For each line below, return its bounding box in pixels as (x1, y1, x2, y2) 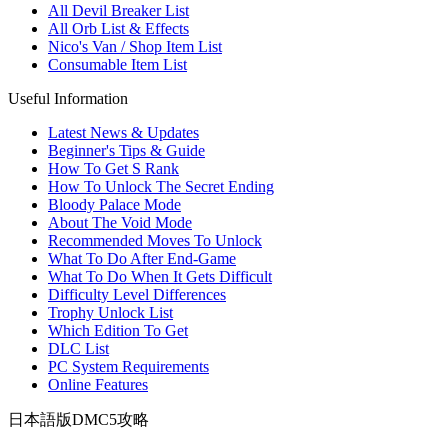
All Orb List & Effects (48, 20, 189, 37)
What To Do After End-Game (48, 250, 236, 267)
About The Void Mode (48, 214, 192, 231)
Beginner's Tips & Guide (48, 142, 205, 159)
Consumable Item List (48, 56, 187, 73)
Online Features (48, 376, 148, 393)
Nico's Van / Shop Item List (48, 38, 222, 55)
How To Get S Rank (48, 160, 179, 177)
